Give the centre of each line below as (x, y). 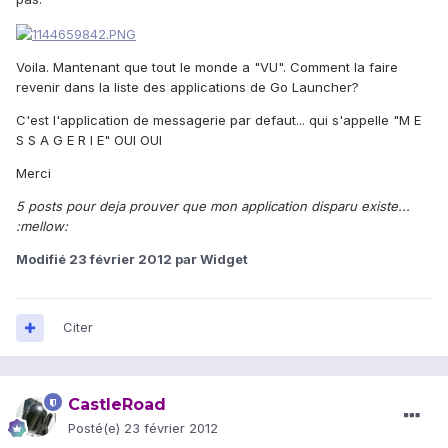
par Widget (210, 258)
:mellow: (42, 225)
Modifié (42, 258)
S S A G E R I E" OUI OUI (89, 139)
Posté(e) (96, 428)
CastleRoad (117, 405)
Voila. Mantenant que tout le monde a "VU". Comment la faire (207, 66)
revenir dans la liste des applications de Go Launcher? (187, 86)
